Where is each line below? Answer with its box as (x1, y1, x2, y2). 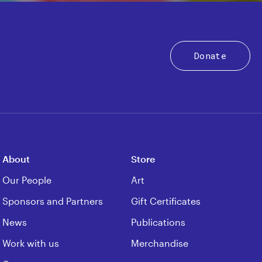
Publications (131, 216, 185, 227)
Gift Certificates (131, 195, 201, 206)
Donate (194, 49, 226, 61)
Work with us (2, 237, 59, 249)
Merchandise (131, 237, 188, 249)
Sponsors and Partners (2, 195, 103, 206)
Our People (2, 174, 51, 185)
